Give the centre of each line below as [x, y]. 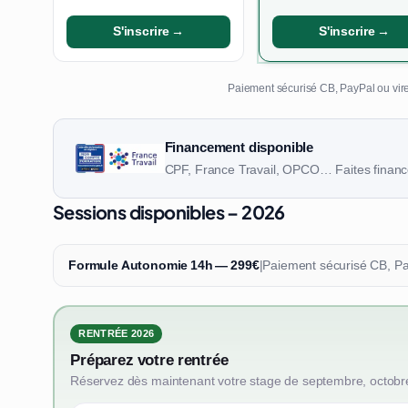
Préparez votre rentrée [149, 360]
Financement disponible [239, 147]
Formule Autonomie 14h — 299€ [164, 265]
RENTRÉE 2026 [117, 334]
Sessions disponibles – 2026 [169, 211]
